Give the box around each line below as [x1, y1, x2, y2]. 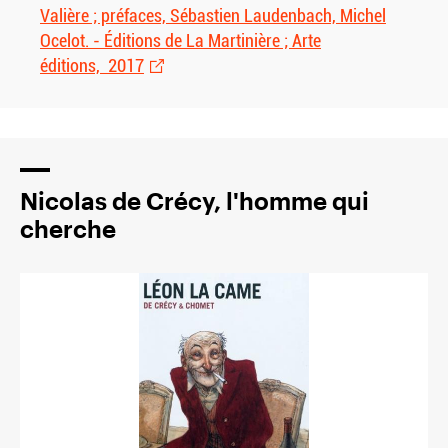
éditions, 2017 [40, 55, 144, 77]
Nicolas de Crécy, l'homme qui [20, 186, 369, 216]
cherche [20, 214, 116, 244]
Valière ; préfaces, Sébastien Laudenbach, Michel [40, 5, 386, 27]
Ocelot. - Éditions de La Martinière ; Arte [40, 30, 321, 52]
